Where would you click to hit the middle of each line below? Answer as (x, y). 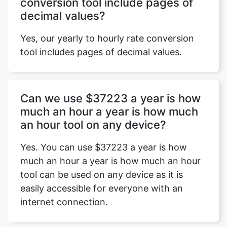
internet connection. (64, 202)
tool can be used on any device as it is (102, 175)
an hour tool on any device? (93, 125)
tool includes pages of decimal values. (101, 52)
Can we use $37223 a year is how (110, 98)
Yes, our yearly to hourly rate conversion (107, 38)
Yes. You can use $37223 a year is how (104, 147)
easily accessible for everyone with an (102, 188)
